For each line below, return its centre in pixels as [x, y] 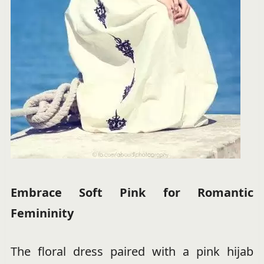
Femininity [42, 213]
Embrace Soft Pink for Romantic [132, 193]
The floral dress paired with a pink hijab [132, 252]
